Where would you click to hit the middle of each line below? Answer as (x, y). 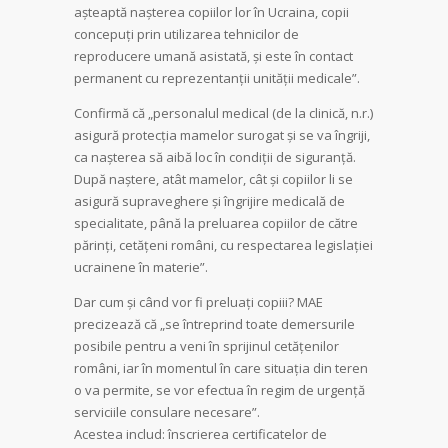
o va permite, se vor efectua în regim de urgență (219, 390)
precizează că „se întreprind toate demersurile (214, 324)
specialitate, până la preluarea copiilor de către (216, 223)
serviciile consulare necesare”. (167, 412)
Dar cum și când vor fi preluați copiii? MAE (198, 302)
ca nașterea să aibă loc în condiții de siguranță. (215, 157)
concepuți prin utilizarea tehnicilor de (186, 34)
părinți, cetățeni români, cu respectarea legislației (223, 245)
